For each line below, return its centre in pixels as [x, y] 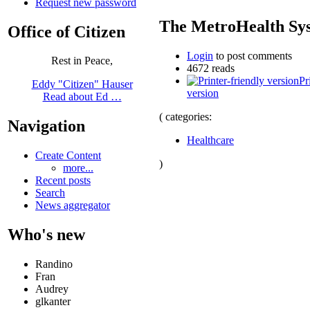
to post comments [253, 55]
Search [50, 193]
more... [78, 168]
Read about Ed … [82, 97]
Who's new [46, 235]
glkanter [53, 302]
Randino [54, 264]
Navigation [46, 126]
